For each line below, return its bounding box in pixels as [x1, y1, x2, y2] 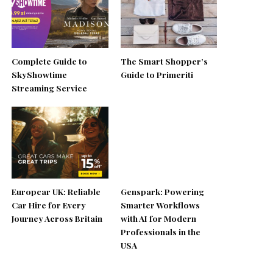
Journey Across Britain [12, 213, 103, 224]
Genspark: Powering [120, 186, 204, 197]
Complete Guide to [12, 55, 88, 66]
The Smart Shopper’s [120, 55, 208, 66]
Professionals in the [120, 226, 200, 238]
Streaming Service [12, 82, 88, 93]
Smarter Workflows [120, 199, 200, 211]
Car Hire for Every [12, 199, 87, 211]
